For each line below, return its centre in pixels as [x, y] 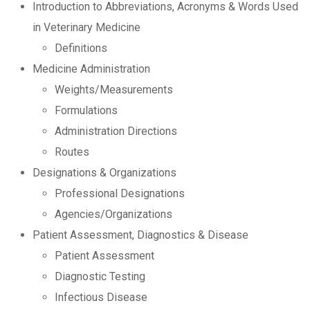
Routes [72, 152]
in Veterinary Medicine [86, 28]
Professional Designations [120, 194]
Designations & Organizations [104, 173]
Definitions [81, 48]
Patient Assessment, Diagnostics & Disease [140, 235]
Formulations [86, 111]
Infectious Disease [101, 298]
